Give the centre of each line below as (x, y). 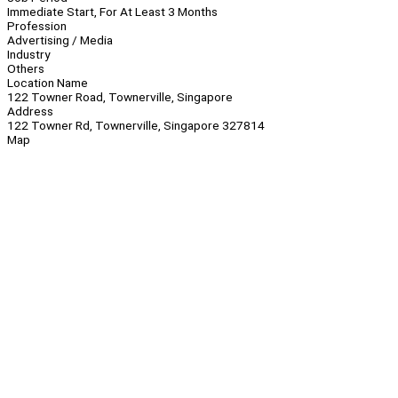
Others (26, 69)
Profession (37, 26)
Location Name (48, 83)
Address (30, 111)
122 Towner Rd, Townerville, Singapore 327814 (136, 126)
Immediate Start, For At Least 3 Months (112, 12)
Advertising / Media (60, 40)
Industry (28, 55)
